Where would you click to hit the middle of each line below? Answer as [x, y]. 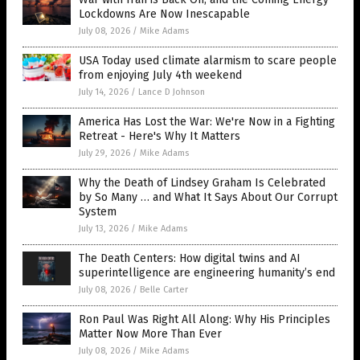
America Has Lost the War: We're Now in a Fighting [207, 122]
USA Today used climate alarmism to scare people [208, 61]
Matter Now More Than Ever [150, 334]
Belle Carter [164, 290]
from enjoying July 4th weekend [160, 75]
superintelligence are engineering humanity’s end [207, 273]
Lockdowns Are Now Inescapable [164, 14]
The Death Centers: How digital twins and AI [190, 258]
